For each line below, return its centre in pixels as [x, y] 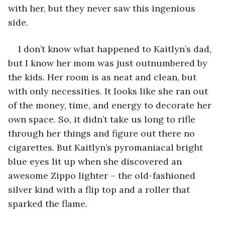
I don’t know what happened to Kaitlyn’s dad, [116, 49]
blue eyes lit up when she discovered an [96, 161]
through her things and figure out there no [103, 133]
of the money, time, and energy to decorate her [111, 105]
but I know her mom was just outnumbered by [109, 63]
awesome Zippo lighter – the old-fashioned [103, 175]
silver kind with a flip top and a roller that [100, 189]
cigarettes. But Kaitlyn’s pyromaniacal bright [107, 147]
